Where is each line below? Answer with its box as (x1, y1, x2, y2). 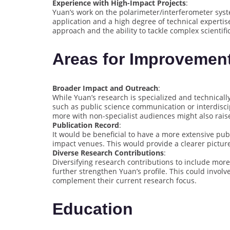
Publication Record (52, 120, 119, 130)
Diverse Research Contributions (52, 147, 164, 158)
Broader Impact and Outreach (52, 83, 158, 93)
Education (52, 200, 138, 219)
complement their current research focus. (52, 175, 197, 185)
